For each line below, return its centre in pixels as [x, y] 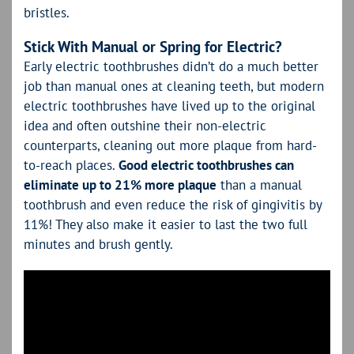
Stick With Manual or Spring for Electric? [153, 46]
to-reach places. [71, 166]
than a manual [259, 185]
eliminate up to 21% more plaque [120, 185]
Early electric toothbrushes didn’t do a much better [171, 67]
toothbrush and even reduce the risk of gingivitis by [173, 205]
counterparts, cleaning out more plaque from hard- [170, 146]
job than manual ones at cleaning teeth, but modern [174, 87]
